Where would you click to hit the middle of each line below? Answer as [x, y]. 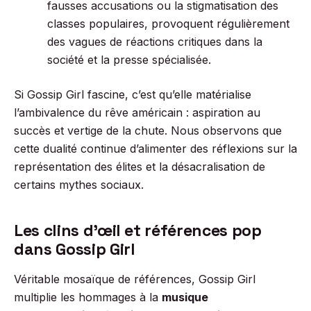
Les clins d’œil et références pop [138, 230]
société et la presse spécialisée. [129, 60]
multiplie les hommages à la [88, 297]
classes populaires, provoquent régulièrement [168, 24]
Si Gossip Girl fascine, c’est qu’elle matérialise [133, 94]
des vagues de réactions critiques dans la [155, 42]
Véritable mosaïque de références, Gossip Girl [135, 279]
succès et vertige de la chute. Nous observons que [148, 131]
